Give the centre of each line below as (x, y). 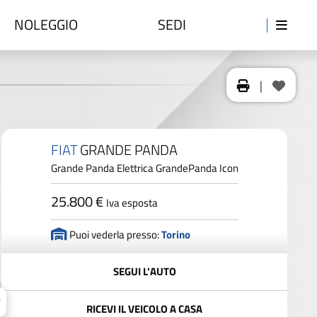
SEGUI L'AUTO (144, 271)
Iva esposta (132, 203)
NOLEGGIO (46, 24)
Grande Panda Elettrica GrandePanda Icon (144, 168)
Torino (175, 235)
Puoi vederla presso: (114, 235)
